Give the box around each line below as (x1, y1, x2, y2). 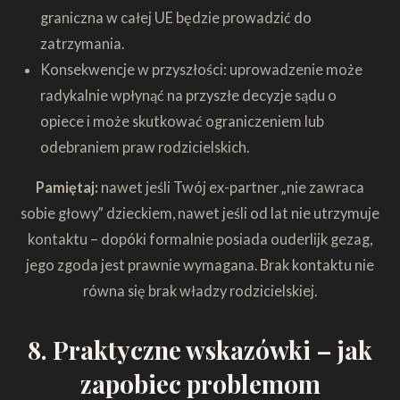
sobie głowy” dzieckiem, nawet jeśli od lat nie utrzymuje (21, 204, 379, 221)
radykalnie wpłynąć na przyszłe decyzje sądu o (39, 86, 337, 104)
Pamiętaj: (36, 178, 101, 196)
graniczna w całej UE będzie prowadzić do (39, 8, 312, 26)
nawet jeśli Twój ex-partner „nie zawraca (101, 178, 364, 196)
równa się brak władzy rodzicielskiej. (83, 281, 317, 299)
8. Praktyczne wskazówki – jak (28, 332, 372, 366)
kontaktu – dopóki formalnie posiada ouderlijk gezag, (28, 229, 372, 247)
